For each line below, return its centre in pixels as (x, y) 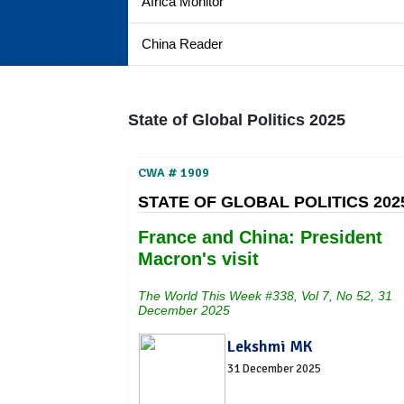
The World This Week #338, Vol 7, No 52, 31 (265, 296)
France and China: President (260, 237)
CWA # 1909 (174, 173)
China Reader (182, 44)
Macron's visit (198, 259)
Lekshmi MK (270, 346)
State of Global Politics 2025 (237, 120)
